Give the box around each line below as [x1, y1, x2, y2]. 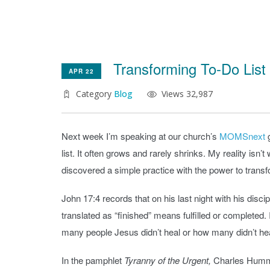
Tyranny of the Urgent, [124, 253, 211, 266]
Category [76, 88, 114, 99]
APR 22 [69, 67, 94, 76]
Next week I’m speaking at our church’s [61, 130, 219, 142]
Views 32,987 [162, 88, 213, 99]
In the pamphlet [61, 253, 124, 266]
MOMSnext [219, 130, 265, 142]
